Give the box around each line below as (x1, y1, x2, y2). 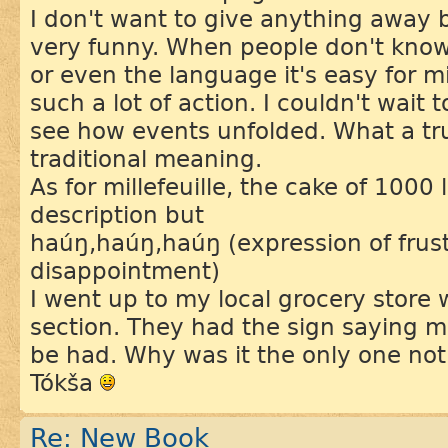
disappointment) (30, 257, 220, 286)
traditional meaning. (30, 145, 262, 174)
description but (30, 201, 204, 230)
